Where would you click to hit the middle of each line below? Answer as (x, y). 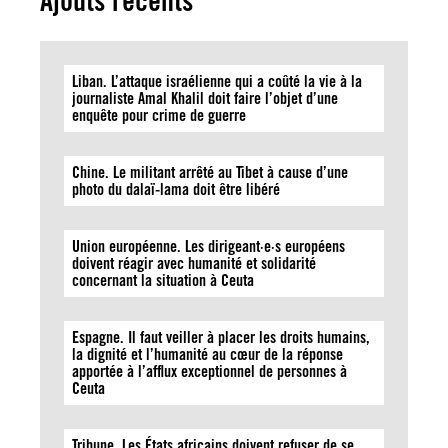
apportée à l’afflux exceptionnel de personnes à (209, 371)
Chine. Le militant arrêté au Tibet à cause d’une (210, 172)
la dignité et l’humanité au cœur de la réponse (207, 354)
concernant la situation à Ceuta (163, 280)
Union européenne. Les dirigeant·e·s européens (208, 246)
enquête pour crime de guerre (159, 115)
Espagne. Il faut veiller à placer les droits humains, (221, 337)
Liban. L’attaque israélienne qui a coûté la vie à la (217, 81)
